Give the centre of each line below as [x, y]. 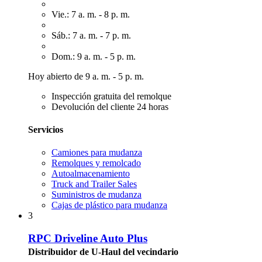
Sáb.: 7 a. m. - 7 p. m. [91, 35]
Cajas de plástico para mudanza [109, 205]
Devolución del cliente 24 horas [110, 106]
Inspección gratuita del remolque [111, 96]
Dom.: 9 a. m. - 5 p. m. [94, 56]
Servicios [46, 129]
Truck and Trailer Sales [94, 184]
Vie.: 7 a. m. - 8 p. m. [91, 14]
